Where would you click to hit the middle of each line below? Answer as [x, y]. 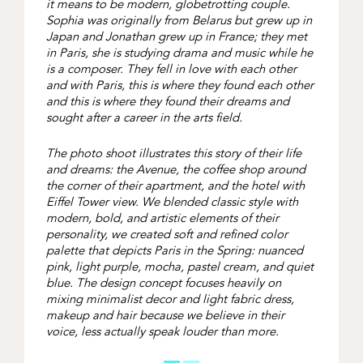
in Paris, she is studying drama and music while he [179, 53]
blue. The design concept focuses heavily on [163, 283]
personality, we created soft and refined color [167, 235]
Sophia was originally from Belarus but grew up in [179, 21]
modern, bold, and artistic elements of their [162, 218]
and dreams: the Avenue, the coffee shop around [175, 170]
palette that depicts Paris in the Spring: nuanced [174, 251]
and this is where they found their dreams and [167, 102]
